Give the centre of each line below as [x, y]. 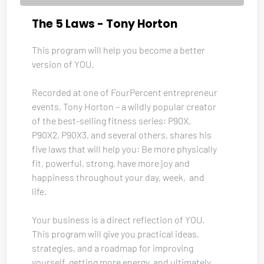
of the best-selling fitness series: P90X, [112, 120]
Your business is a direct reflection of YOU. [119, 219]
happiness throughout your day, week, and [119, 177]
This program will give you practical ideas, [116, 233]
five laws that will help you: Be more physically [125, 148]
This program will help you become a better [119, 49]
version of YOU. [64, 64]
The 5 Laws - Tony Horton [105, 24]
